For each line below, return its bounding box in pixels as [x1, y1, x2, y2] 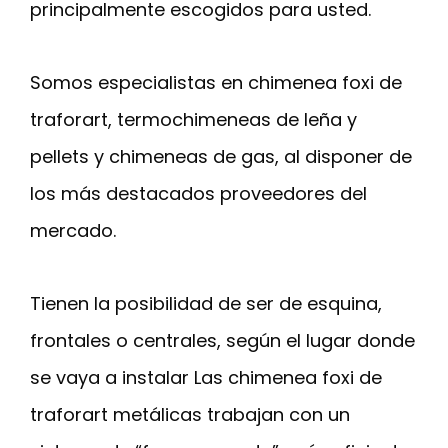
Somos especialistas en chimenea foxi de [30, 70, 402, 96]
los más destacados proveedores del [30, 181, 367, 207]
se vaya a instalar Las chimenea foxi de [30, 365, 382, 391]
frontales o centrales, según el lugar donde [30, 328, 415, 354]
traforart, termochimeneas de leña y [30, 107, 357, 133]
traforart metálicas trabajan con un [30, 402, 350, 428]
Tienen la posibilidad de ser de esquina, [30, 291, 382, 317]
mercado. [30, 218, 116, 244]
